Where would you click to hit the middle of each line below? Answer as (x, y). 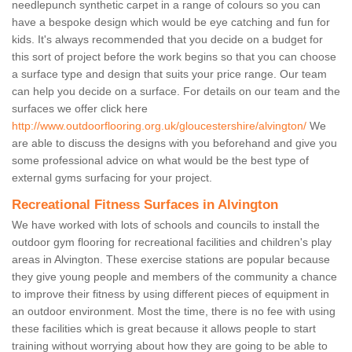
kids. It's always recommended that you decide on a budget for (167, 40)
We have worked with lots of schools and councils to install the (166, 225)
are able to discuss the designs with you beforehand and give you (174, 143)
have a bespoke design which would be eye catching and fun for (171, 22)
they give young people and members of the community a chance (174, 277)
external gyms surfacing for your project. (112, 178)
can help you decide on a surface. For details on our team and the (176, 92)
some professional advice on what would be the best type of (160, 161)
